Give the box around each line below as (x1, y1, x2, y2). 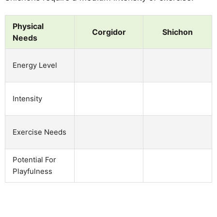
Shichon (162, 27, 193, 37)
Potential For (13, 155, 56, 164)
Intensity (13, 93, 42, 103)
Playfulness (13, 166, 52, 176)
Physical (13, 21, 44, 31)
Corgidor (92, 27, 126, 37)
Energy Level (13, 60, 57, 70)
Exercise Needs (13, 127, 66, 137)
